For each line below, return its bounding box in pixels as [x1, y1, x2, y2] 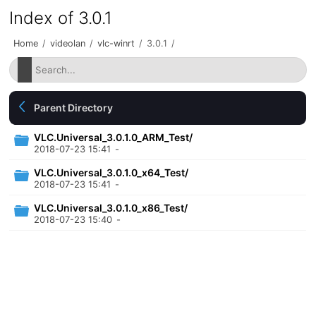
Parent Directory [34, 102, 114, 114]
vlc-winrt [97, 38, 135, 49]
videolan [50, 38, 86, 49]
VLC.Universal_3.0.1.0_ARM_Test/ [34, 131, 193, 143]
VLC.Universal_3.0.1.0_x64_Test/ [34, 166, 189, 178]
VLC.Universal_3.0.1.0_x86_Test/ [34, 202, 188, 214]
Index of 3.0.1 [9, 8, 113, 28]
